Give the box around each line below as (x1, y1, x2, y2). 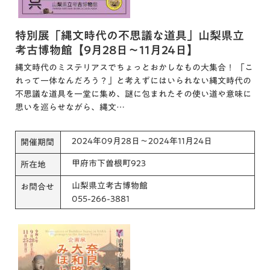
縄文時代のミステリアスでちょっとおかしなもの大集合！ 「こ (15, 63, 253, 72)
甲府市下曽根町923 (72, 159, 146, 168)
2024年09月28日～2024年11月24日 (72, 136, 212, 145)
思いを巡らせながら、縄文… (15, 102, 125, 111)
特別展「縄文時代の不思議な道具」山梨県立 (15, 29, 244, 41)
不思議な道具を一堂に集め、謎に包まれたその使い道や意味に (15, 89, 251, 98)
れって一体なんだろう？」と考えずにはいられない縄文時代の (15, 76, 251, 85)
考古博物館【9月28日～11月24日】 (15, 43, 198, 55)
